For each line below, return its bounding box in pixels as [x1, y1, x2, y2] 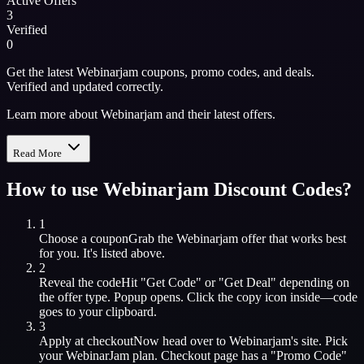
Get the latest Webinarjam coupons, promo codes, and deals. [6, 64, 314, 79]
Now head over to [133, 333, 229, 348]
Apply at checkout [39, 333, 133, 348]
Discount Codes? [209, 178, 352, 200]
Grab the [128, 231, 176, 245]
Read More [13, 146, 64, 159]
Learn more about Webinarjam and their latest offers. [6, 106, 275, 121]
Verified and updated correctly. [6, 79, 163, 93]
